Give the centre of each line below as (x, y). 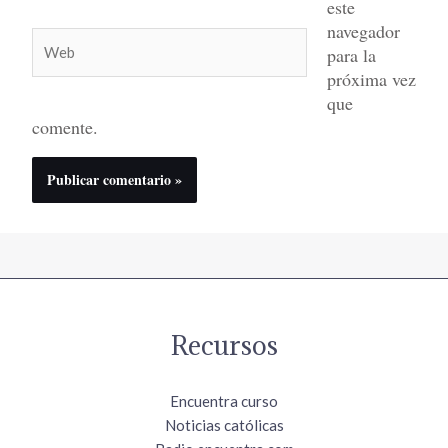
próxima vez (371, 79)
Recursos (224, 345)
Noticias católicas (224, 425)
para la (351, 55)
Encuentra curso (224, 401)
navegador (363, 31)
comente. (65, 127)
